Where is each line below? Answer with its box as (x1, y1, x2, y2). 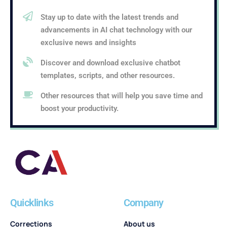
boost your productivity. (41, 103, 119, 113)
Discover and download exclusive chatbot (41, 58, 180, 67)
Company (124, 197, 164, 209)
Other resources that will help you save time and (41, 91, 203, 100)
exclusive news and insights (41, 37, 136, 47)
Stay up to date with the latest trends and (41, 12, 178, 22)
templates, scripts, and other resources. (41, 70, 175, 80)
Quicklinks (10, 197, 53, 209)
